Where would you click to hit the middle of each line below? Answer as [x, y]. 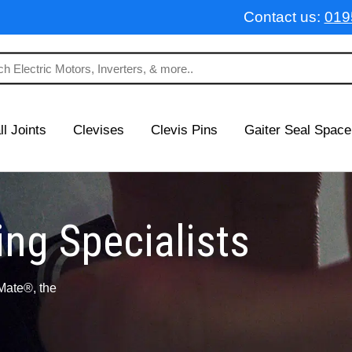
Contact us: [284, 17]
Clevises [98, 130]
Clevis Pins [184, 130]
